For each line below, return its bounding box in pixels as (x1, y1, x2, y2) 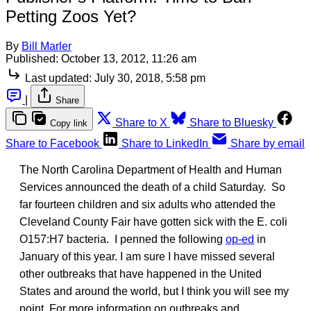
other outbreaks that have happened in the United (19, 267, 262, 280)
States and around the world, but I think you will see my (19, 285, 289, 297)
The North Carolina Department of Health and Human (19, 163, 282, 176)
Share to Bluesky (190, 116, 274, 128)
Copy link (50, 117, 87, 128)
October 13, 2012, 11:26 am (61, 52, 196, 65)
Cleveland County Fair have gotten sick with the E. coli (19, 215, 287, 228)
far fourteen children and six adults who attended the (19, 198, 276, 210)
